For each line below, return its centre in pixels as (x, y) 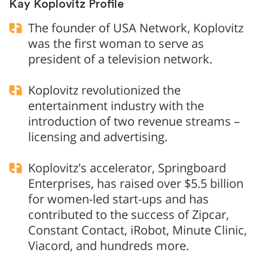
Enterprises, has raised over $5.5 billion (136, 183)
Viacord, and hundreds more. (109, 245)
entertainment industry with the (116, 105)
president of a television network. (120, 59)
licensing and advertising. (98, 136)
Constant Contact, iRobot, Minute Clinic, (138, 230)
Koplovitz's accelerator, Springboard (127, 167)
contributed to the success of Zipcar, (129, 214)
